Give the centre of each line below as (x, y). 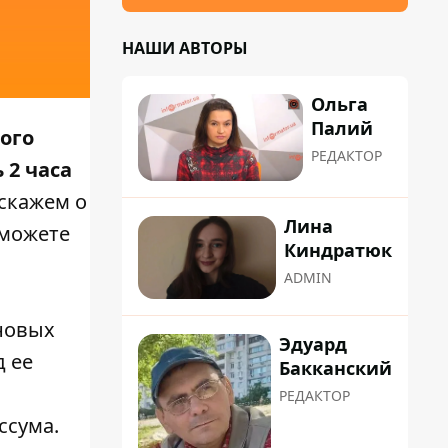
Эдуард (313, 343)
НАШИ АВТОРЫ (185, 48)
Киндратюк (338, 250)
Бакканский (335, 367)
